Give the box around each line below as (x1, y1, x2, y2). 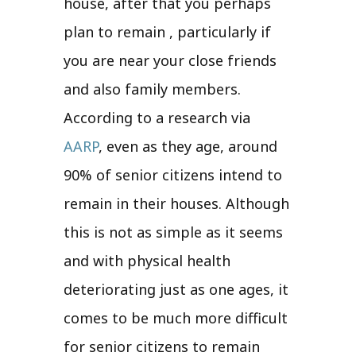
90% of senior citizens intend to (64, 164, 282, 184)
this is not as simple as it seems (64, 222, 283, 242)
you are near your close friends (64, 50, 277, 70)
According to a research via (64, 107, 250, 127)
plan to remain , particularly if (64, 21, 271, 41)
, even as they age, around (99, 136, 277, 156)
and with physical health (64, 250, 230, 270)
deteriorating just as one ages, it (64, 279, 288, 299)
